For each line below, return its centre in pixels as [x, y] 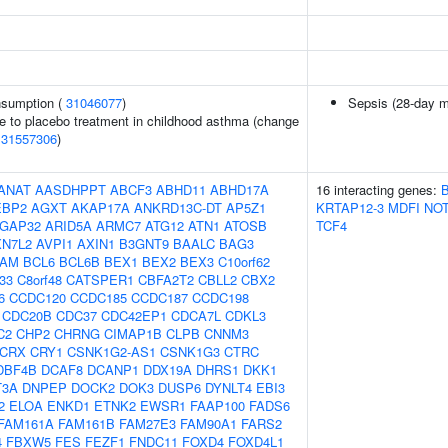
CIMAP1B [133, 333]
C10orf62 [244, 261]
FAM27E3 [147, 423]
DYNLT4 [228, 387]
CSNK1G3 [190, 351]
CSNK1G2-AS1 [111, 351]
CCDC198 [220, 297]
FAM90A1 [208, 423]
